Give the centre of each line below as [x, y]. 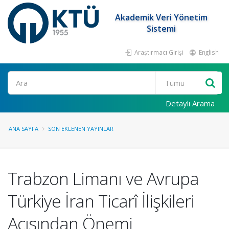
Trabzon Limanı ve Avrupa [103, 178]
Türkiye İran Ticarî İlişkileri [101, 201]
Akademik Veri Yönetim [162, 17]
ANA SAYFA [24, 129]
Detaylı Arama [190, 103]
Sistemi [162, 29]
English [208, 52]
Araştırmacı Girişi [158, 52]
